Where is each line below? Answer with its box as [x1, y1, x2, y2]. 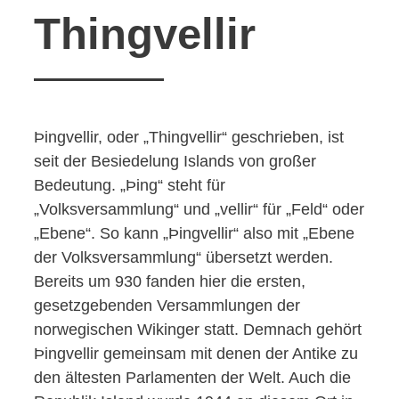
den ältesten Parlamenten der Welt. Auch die [34, 369, 351, 387]
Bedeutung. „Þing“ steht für [34, 176, 225, 195]
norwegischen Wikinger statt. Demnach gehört [34, 321, 362, 339]
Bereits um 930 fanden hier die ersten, [34, 273, 305, 291]
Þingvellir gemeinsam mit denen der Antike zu [34, 345, 358, 363]
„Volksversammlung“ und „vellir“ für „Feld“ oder [34, 200, 364, 219]
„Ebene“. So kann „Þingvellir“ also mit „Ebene [34, 224, 354, 243]
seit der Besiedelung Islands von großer [34, 152, 316, 171]
